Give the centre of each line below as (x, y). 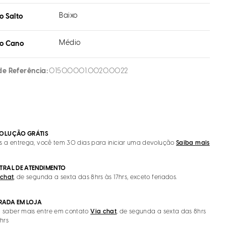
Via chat (104, 212)
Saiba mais (193, 143)
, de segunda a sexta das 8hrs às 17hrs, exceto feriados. (96, 177)
